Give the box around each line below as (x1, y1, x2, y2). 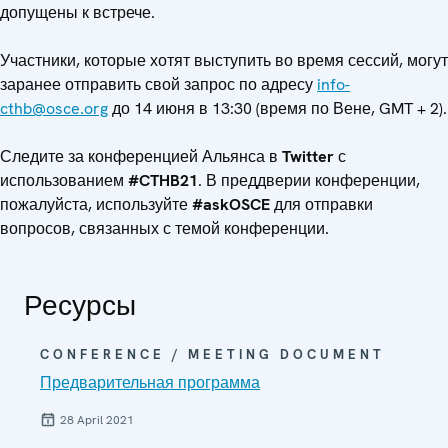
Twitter (282, 145, 334, 167)
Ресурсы (24, 286, 136, 323)
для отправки (270, 193, 373, 215)
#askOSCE (192, 193, 270, 215)
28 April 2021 (60, 411, 134, 428)
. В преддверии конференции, (198, 169, 420, 191)
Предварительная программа (40, 371, 260, 393)
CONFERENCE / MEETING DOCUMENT (40, 345, 385, 363)
